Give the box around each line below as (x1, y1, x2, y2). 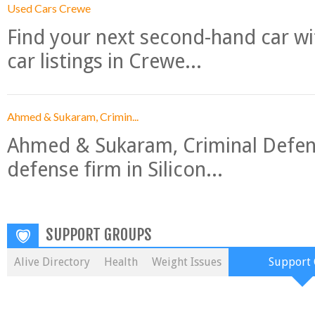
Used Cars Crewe (7, 1, 91, 15)
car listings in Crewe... (7, 49, 202, 73)
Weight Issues (152, 255, 221, 269)
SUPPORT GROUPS (46, 225, 152, 244)
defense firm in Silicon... (7, 157, 223, 181)
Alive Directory (14, 255, 90, 269)
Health (104, 255, 138, 269)
